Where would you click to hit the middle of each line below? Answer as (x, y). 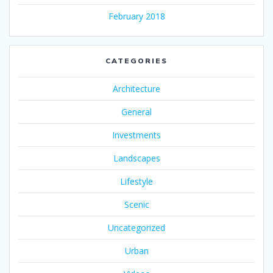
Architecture (136, 89)
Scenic (136, 205)
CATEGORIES (136, 61)
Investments (136, 135)
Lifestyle (136, 182)
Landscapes (136, 158)
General (136, 112)
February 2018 (136, 16)
